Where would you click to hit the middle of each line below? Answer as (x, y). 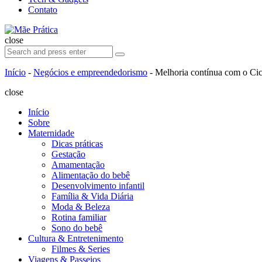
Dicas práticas (77, 144)
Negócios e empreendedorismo (90, 72)
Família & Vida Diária (92, 196)
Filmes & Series (81, 249)
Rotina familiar (79, 217)
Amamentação (78, 165)
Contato (43, 10)
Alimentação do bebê (91, 175)
